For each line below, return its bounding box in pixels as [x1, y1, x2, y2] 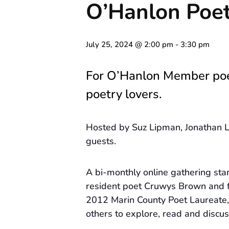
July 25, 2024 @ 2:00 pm [86, 39, 173, 50]
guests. [86, 134, 116, 147]
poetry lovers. [86, 85, 162, 102]
